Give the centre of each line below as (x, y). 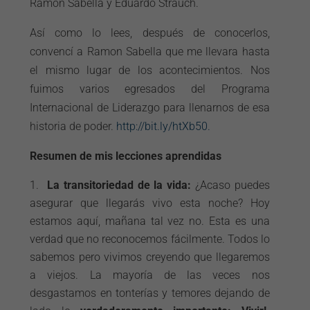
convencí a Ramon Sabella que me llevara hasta (150, 52)
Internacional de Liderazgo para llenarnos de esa (150, 108)
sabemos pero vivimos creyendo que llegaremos (150, 257)
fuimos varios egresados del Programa (150, 89)
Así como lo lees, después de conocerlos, (150, 33)
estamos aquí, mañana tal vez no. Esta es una (150, 221)
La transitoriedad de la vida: (117, 185)
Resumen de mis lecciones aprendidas (126, 156)
